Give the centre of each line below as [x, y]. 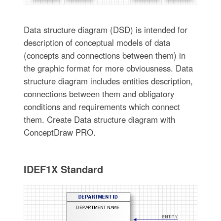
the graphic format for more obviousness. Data [108, 68]
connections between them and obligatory [99, 93]
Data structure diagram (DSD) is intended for [105, 29]
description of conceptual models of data [97, 42]
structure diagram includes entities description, [108, 81]
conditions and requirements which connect [102, 106]
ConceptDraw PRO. [59, 132]
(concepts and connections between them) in [104, 55]
